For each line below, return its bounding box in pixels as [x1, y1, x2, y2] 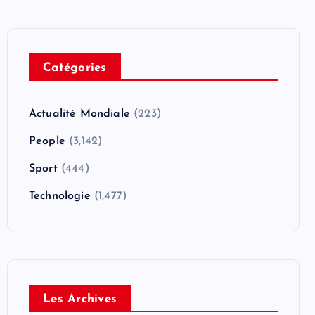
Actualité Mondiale [29, 108, 130, 120]
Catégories [43, 61, 107, 74]
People [29, 135, 65, 147]
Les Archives [43, 292, 117, 305]
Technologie [29, 190, 91, 202]
